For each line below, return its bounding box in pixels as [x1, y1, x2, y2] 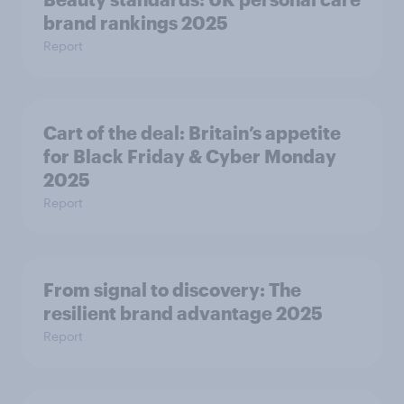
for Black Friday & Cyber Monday [43, 145, 336, 168]
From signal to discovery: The [43, 279, 301, 301]
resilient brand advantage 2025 [43, 302, 323, 325]
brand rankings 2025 [43, 12, 228, 34]
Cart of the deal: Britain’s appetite [43, 122, 341, 144]
